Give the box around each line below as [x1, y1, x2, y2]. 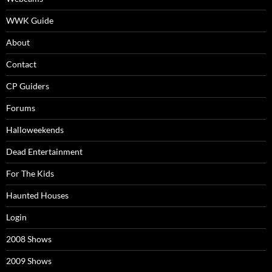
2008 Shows [6, 234, 52, 244]
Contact [6, 59, 36, 69]
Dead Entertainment [6, 146, 83, 157]
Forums [6, 103, 35, 113]
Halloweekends [6, 124, 64, 135]
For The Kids [6, 168, 54, 178]
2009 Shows [6, 256, 52, 266]
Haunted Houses [6, 190, 69, 200]
